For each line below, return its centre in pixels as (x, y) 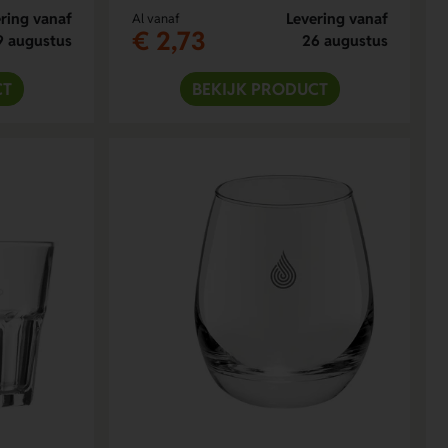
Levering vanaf (336, 18)
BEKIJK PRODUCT (259, 88)
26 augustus (344, 40)
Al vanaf (155, 18)
